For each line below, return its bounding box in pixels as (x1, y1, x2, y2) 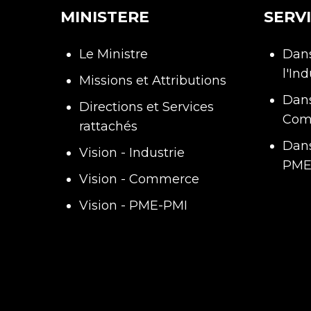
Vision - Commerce (79, 171, 199, 187)
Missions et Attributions (79, 73, 226, 88)
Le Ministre (79, 47, 148, 62)
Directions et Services (79, 99, 214, 115)
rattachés (79, 119, 137, 134)
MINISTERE (60, 8, 149, 26)
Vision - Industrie (79, 145, 185, 160)
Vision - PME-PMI (79, 198, 187, 213)
